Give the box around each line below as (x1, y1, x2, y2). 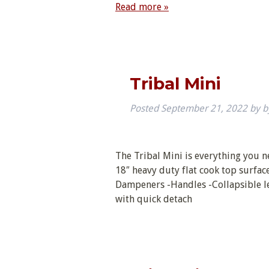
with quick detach (115, 193, 192, 205)
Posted (130, 103, 161, 115)
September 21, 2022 (161, 103, 247, 115)
